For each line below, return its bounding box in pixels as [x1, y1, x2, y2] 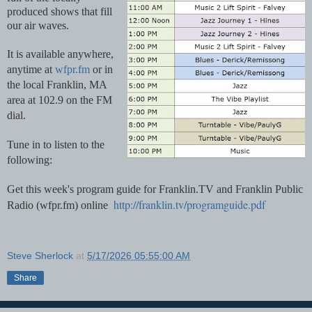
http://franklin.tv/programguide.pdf [114, 196, 265, 212]
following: [7, 153, 52, 166]
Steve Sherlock [7, 249, 73, 261]
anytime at [7, 63, 55, 75]
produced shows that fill [7, 5, 112, 17]
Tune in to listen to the [7, 138, 104, 150]
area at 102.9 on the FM [7, 93, 112, 106]
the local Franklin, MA [7, 78, 107, 91]
